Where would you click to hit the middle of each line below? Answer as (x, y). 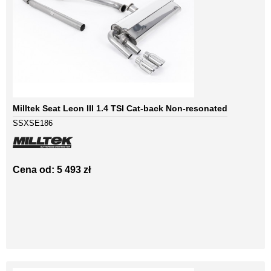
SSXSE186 (33, 123)
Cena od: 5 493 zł (52, 170)
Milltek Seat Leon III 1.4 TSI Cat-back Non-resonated (120, 109)
